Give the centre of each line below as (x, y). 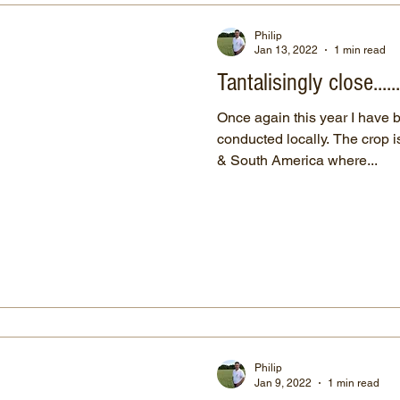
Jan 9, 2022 (283, 383)
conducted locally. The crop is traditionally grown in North (275, 138)
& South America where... (297, 160)
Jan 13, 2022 (286, 50)
